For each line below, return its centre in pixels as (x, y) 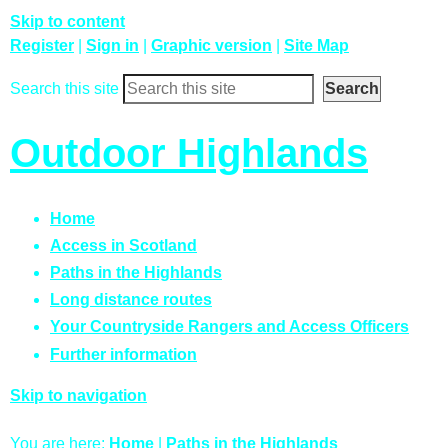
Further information (123, 354)
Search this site (64, 88)
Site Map (316, 45)
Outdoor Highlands (189, 153)
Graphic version (211, 45)
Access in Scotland (123, 245)
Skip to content (67, 21)
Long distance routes (131, 300)
